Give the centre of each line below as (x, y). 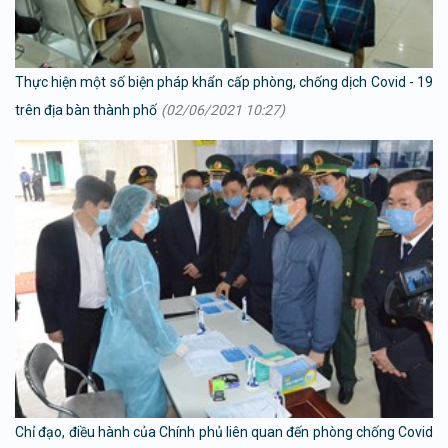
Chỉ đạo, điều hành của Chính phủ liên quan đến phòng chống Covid (224, 432)
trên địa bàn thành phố (86, 109)
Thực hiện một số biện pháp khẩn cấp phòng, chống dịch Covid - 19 (224, 81)
